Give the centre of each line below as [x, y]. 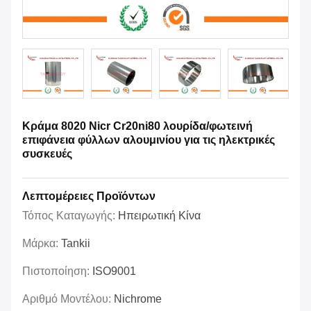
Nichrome [138, 299]
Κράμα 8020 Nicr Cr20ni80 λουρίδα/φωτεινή [137, 126]
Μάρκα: [42, 244]
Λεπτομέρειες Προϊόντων [89, 196]
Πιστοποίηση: [57, 271]
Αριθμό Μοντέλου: [68, 299]
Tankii [76, 244]
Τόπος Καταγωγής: [70, 216]
